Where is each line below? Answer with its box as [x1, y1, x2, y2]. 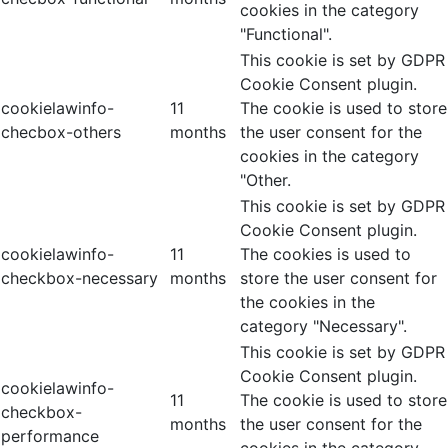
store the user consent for [240, 268, 437, 289]
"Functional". [240, 24, 332, 45]
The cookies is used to [240, 244, 411, 265]
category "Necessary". [240, 316, 407, 337]
